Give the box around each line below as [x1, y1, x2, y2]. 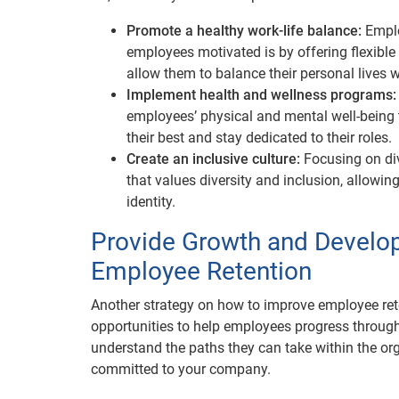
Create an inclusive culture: [126, 151, 300, 167]
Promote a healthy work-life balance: [126, 22, 365, 39]
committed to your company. [91, 361, 271, 378]
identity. [126, 193, 175, 210]
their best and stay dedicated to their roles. [126, 129, 392, 146]
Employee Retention [91, 256, 312, 286]
